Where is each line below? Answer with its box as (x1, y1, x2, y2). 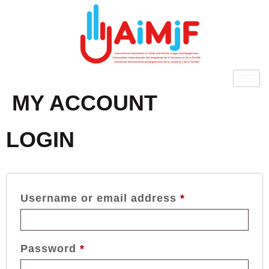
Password (20, 243, 80, 255)
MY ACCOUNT (12, 91, 157, 116)
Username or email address (20, 192, 180, 205)
